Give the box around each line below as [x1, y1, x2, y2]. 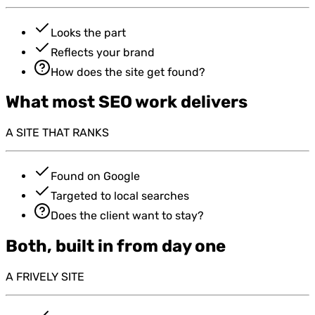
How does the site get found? [51, 65, 205, 79]
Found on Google [51, 169, 140, 184]
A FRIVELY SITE [6, 270, 84, 284]
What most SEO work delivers [6, 92, 247, 112]
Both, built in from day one [6, 236, 226, 257]
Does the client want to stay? [51, 209, 204, 223]
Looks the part [51, 25, 126, 39]
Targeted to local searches [51, 189, 189, 203]
